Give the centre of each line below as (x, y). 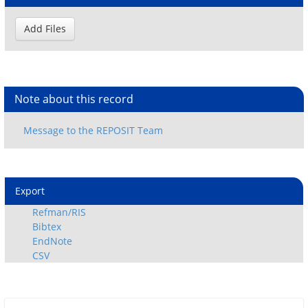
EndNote (52, 241)
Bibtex (47, 227)
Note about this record (74, 99)
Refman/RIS (59, 212)
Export (30, 191)
